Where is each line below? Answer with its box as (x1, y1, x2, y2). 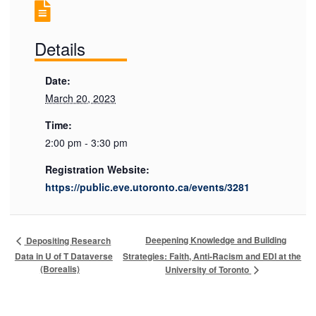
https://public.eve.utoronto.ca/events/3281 (45, 179, 250, 194)
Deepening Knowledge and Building (145, 233, 287, 247)
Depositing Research (24, 233, 111, 247)
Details (35, 35, 86, 61)
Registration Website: (45, 162, 150, 176)
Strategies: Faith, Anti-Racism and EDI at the (123, 250, 302, 263)
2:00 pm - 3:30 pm (45, 135, 128, 150)
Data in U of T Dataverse (14, 249, 113, 262)
